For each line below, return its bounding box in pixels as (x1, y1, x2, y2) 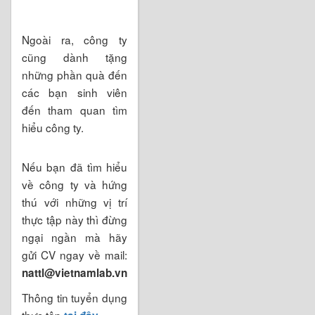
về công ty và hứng (22, 176, 127, 192)
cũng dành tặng (22, 49, 127, 65)
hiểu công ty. (22, 119, 84, 135)
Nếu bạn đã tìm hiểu (22, 158, 127, 174)
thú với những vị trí (22, 193, 127, 210)
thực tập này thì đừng (22, 211, 127, 227)
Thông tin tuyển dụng (22, 289, 127, 305)
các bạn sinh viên (22, 84, 127, 100)
